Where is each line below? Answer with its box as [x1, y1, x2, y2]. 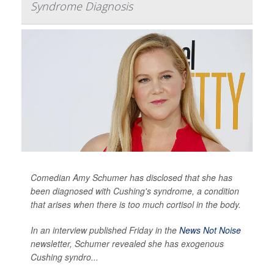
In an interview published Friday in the [31, 224, 179, 237]
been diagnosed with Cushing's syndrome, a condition [31, 185, 239, 198]
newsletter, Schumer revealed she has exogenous [31, 237, 224, 250]
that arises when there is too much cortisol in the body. [31, 198, 241, 211]
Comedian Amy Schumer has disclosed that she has [31, 171, 232, 184]
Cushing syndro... [31, 251, 98, 264]
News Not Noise [179, 224, 241, 237]
